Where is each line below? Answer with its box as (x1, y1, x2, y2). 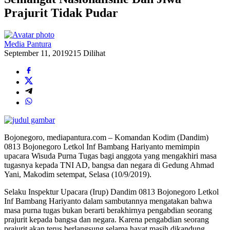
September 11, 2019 (4, 48, 69, 57)
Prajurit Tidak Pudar (4, 6, 118, 20)
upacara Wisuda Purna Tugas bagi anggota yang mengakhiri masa (4, 151, 217, 160)
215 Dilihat (69, 48, 105, 57)
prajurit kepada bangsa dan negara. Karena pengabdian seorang (4, 215, 209, 224)
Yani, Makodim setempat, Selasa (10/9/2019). (4, 169, 151, 179)
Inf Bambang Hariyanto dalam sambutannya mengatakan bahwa (4, 196, 212, 205)
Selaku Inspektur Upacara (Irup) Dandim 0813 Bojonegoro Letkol (4, 187, 219, 196)
